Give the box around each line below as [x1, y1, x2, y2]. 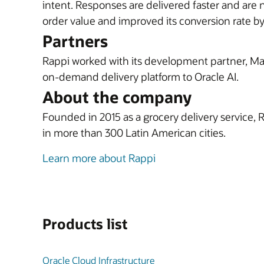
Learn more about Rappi [42, 151, 156, 165]
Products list [42, 214, 127, 233]
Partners [42, 31, 108, 51]
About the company [42, 87, 192, 107]
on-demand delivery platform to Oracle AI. [42, 70, 239, 84]
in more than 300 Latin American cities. [42, 126, 226, 140]
